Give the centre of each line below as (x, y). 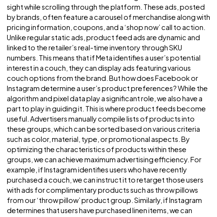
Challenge (46, 22)
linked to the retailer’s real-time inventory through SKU (105, 101)
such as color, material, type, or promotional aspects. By (109, 203)
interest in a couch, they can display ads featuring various (110, 123)
